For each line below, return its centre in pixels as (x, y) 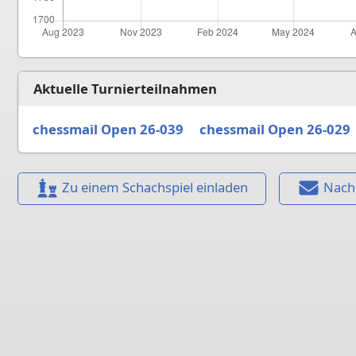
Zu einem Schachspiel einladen (155, 188)
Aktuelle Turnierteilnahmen (126, 88)
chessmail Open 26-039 (108, 129)
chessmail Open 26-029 (275, 129)
